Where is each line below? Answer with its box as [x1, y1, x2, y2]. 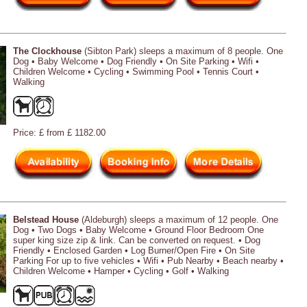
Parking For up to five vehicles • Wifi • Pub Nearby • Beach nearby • [13, 255, 284, 266]
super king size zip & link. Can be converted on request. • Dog [13, 234, 260, 245]
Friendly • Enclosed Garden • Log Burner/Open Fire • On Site [13, 245, 255, 256]
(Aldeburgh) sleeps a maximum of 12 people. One [79, 214, 278, 225]
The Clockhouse [13, 45, 82, 56]
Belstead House [13, 214, 79, 225]
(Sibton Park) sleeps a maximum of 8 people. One [82, 45, 283, 56]
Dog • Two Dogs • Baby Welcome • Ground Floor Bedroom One [13, 224, 264, 235]
